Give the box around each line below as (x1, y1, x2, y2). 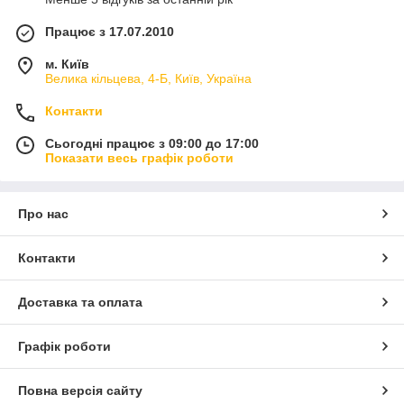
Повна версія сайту (18, 383, 142, 399)
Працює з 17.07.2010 (45, 24, 174, 40)
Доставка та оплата (18, 295, 142, 310)
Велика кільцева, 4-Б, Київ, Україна (45, 71, 252, 87)
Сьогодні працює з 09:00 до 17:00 (45, 136, 259, 151)
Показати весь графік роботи (45, 151, 234, 166)
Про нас (18, 207, 69, 222)
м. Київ (45, 57, 89, 72)
